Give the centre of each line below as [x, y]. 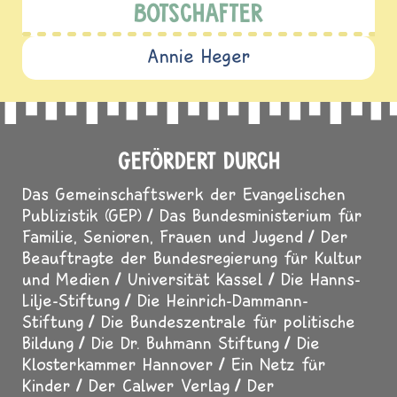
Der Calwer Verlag [159, 385]
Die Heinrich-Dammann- [223, 300]
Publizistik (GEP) [82, 214]
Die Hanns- [321, 278]
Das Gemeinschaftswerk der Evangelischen [184, 193]
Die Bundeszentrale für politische [228, 321]
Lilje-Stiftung [71, 300]
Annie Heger [198, 55]
